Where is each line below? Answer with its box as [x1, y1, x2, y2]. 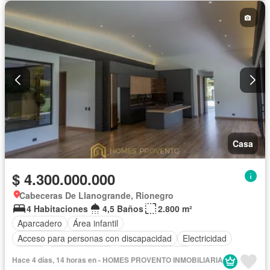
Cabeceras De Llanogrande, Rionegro [19, 189, 174, 201]
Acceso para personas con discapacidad [17, 232, 172, 245]
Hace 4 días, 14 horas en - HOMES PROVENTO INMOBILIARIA [12, 254, 223, 265]
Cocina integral [52, 247, 110, 260]
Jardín [17, 247, 42, 260]
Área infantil [73, 217, 118, 230]
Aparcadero [17, 217, 62, 230]
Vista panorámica [121, 247, 187, 260]
